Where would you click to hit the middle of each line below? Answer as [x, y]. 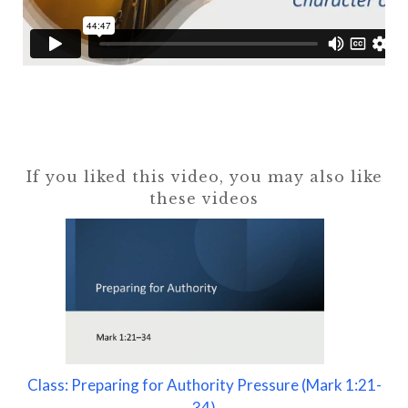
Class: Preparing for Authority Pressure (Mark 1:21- [204, 384]
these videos [204, 199]
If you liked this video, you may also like [204, 177]
